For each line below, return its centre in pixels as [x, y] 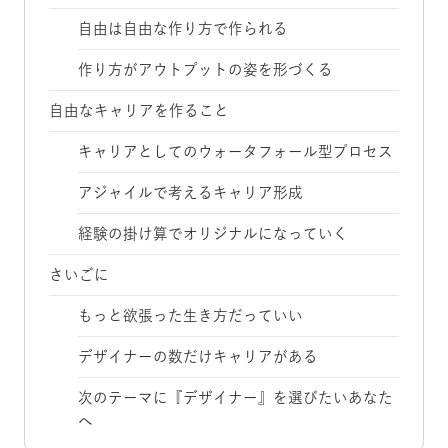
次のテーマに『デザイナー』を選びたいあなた [236, 397]
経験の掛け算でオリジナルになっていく [213, 233]
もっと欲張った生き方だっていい [191, 315]
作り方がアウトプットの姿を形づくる [206, 69]
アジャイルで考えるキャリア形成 [191, 192]
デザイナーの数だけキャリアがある [198, 356]
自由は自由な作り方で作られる [183, 28]
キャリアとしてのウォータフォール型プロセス [236, 151]
